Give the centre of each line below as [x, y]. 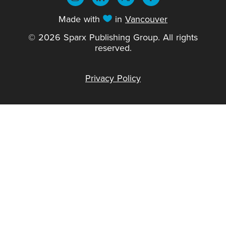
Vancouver [146, 19]
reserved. [113, 47]
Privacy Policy [113, 78]
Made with [81, 19]
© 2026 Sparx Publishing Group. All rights [113, 37]
